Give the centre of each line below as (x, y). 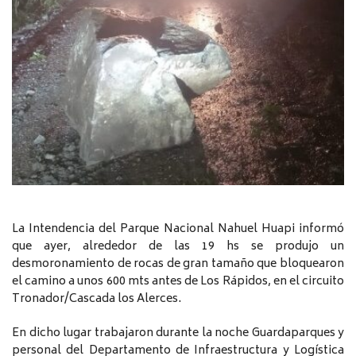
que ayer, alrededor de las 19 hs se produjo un (178, 246)
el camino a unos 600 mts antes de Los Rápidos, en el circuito (178, 281)
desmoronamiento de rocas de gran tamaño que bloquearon (178, 264)
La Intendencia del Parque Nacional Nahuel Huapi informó (178, 229)
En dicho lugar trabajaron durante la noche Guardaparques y (178, 333)
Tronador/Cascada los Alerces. (97, 299)
